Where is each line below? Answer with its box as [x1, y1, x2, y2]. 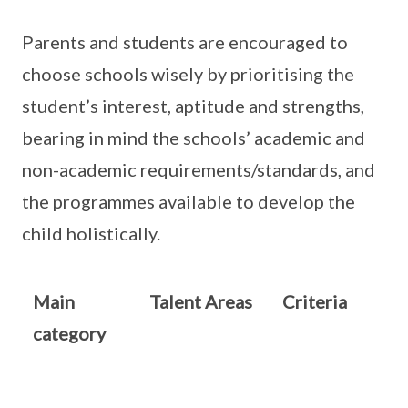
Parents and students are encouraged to [22, 31, 348, 53]
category [33, 322, 106, 344]
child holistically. [22, 222, 160, 244]
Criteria [282, 291, 347, 312]
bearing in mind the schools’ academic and [22, 127, 365, 148]
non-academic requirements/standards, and [22, 158, 375, 180]
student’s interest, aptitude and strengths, [22, 95, 364, 117]
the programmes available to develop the [22, 190, 355, 212]
